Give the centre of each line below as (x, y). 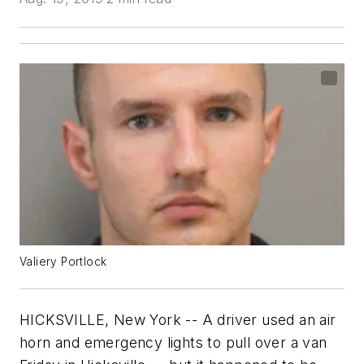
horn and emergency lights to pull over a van (173, 342)
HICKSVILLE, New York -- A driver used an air (178, 320)
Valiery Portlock (63, 262)
